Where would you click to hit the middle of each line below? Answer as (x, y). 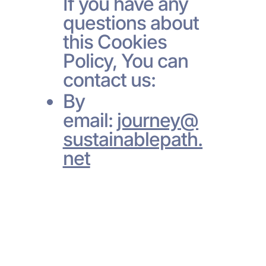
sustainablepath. (133, 139)
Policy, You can (126, 61)
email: (90, 120)
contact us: (109, 80)
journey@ (158, 120)
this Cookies (115, 42)
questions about (131, 23)
